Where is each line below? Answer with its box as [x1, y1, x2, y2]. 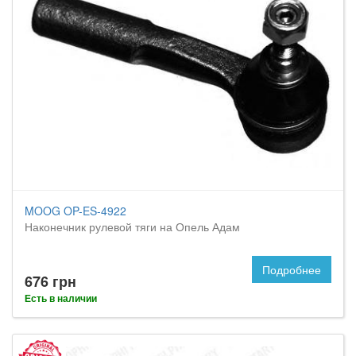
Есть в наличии [25, 291, 97, 305]
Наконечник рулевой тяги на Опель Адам [25, 219, 240, 234]
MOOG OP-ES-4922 [25, 203, 126, 219]
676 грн [25, 271, 76, 292]
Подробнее [262, 261, 321, 277]
